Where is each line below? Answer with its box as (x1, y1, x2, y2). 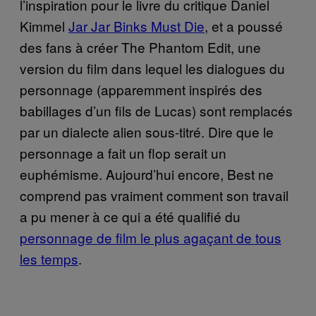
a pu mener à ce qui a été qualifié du (20, 206, 241, 226)
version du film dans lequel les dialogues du (20, 58, 285, 78)
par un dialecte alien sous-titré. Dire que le (20, 121, 274, 141)
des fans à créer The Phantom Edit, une (20, 37, 261, 56)
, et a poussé (205, 16, 283, 35)
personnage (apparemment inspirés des (20, 79, 262, 99)
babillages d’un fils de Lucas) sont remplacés (20, 100, 293, 120)
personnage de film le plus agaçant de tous (20, 227, 281, 247)
